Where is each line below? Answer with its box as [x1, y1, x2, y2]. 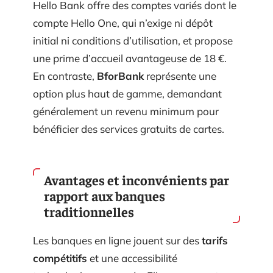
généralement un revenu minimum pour [33, 104, 219, 118]
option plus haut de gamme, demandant [33, 87, 222, 100]
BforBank [97, 69, 144, 82]
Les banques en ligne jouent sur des [33, 234, 202, 247]
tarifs [202, 234, 228, 247]
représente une [144, 69, 216, 82]
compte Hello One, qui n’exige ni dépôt [33, 16, 213, 29]
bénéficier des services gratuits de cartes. [33, 122, 224, 135]
